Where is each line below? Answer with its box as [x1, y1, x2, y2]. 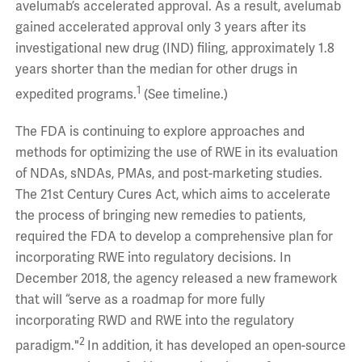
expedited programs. [15, 86, 137, 103]
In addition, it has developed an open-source [86, 338, 346, 355]
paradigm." [15, 338, 79, 355]
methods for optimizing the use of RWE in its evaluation [15, 145, 338, 162]
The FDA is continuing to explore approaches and [15, 124, 305, 141]
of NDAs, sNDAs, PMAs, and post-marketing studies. [15, 166, 322, 183]
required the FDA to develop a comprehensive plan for [15, 229, 333, 246]
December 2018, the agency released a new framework [15, 271, 338, 288]
